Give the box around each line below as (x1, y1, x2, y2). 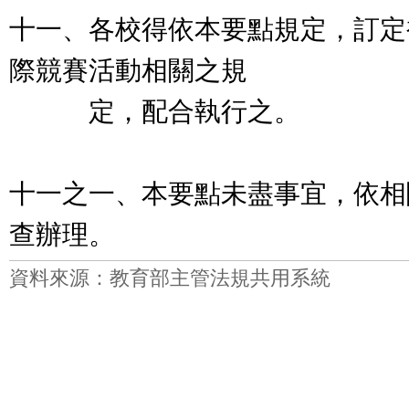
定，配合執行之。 (9, 97, 300, 126)
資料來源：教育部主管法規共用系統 (9, 267, 330, 289)
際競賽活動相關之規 (9, 56, 247, 85)
